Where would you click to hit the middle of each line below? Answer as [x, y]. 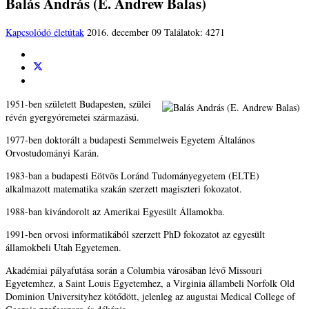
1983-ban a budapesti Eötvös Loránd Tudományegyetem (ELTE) [132, 176]
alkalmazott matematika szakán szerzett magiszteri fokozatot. [124, 189]
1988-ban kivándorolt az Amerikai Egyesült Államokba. [115, 212]
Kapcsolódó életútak [45, 32]
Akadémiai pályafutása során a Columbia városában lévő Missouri [134, 270]
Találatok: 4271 [195, 32]
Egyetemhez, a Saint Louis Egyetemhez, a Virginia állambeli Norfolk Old [150, 283]
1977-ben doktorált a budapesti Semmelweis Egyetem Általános [130, 140]
